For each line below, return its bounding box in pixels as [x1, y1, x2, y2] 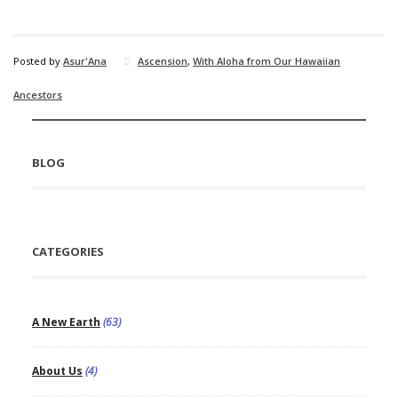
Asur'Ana [63, 53, 107, 68]
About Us [31, 362, 83, 378]
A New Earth [31, 314, 100, 330]
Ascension [138, 53, 187, 68]
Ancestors [13, 87, 62, 101]
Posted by [13, 53, 63, 68]
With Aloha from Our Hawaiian [193, 53, 340, 68]
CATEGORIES [31, 243, 104, 259]
